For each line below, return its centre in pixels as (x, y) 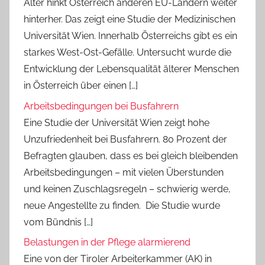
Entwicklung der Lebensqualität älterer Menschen (131, 69)
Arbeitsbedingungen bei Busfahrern (101, 106)
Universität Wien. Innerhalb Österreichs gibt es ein (130, 36)
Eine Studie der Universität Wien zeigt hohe (117, 122)
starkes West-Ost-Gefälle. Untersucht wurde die (127, 53)
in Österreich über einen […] (81, 86)
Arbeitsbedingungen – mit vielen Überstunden (124, 172)
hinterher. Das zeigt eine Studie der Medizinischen (130, 20)
